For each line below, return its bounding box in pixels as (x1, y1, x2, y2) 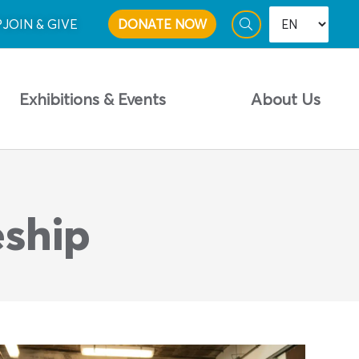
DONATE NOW (118, 16, 208, 33)
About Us (250, 88, 321, 109)
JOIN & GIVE (2, 16, 79, 33)
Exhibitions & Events (18, 88, 166, 109)
